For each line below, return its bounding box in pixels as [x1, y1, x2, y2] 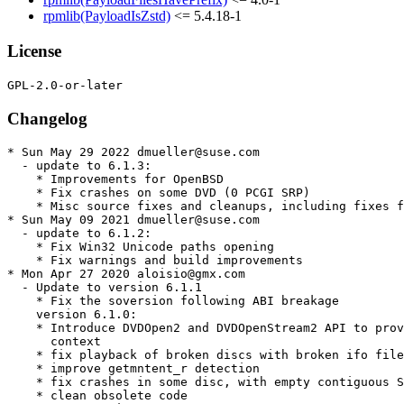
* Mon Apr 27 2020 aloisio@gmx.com [7, 267, 245, 281]
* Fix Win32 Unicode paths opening [7, 240, 274, 254]
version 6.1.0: [7, 308, 137, 322]
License [7, 41, 61, 61]
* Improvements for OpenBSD [7, 172, 224, 187]
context [7, 335, 101, 349]
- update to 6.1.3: [7, 159, 151, 173]
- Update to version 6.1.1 [7, 280, 202, 295]
